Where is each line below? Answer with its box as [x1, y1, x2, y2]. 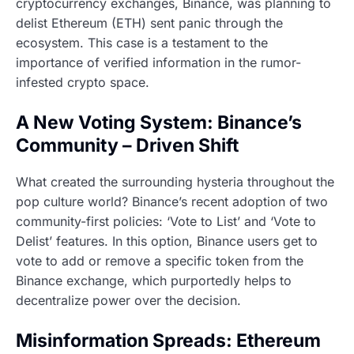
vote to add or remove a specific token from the [16, 252, 303, 269]
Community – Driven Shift [16, 134, 239, 157]
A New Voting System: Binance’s [16, 111, 302, 134]
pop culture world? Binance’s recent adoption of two [16, 193, 328, 209]
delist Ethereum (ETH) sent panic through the [16, 15, 283, 32]
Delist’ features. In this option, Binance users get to [16, 232, 318, 249]
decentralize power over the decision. [16, 292, 241, 308]
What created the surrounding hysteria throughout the [16, 173, 334, 190]
